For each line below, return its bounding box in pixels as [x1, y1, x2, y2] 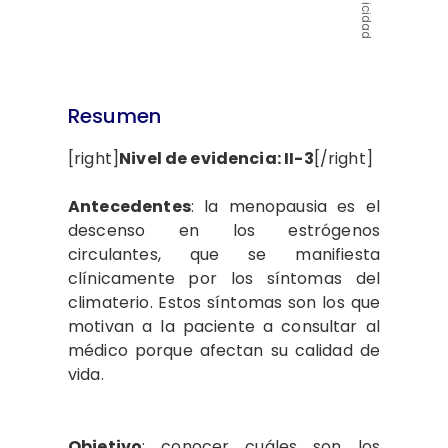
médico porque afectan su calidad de [68, 339, 380, 362]
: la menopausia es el [190, 195, 380, 218]
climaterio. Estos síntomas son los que [68, 291, 380, 314]
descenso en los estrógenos [68, 219, 380, 242]
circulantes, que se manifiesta [68, 243, 380, 266]
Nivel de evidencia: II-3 [119, 147, 314, 170]
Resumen [68, 102, 162, 130]
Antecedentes [68, 195, 191, 218]
